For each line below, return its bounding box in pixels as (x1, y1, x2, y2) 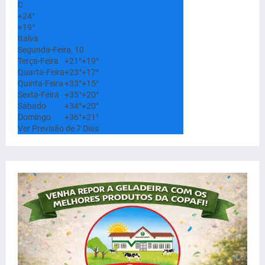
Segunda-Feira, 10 (18, 45, 84, 55)
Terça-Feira (18, 56, 59, 66)
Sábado (18, 101, 46, 111)
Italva (18, 34, 38, 44)
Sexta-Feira (18, 90, 59, 100)
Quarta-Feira (18, 67, 64, 77)
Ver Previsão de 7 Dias (18, 124, 99, 134)
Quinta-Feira (18, 79, 63, 89)
